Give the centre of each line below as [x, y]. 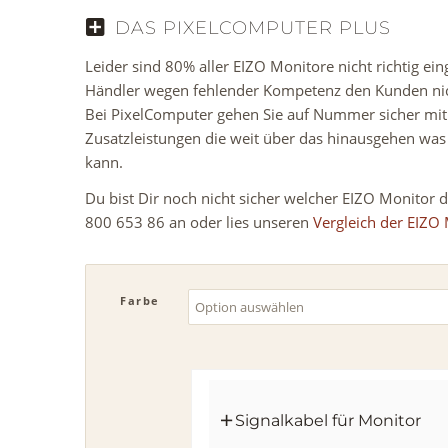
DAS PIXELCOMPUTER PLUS [253, 27]
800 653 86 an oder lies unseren [199, 222]
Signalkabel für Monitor [328, 420]
